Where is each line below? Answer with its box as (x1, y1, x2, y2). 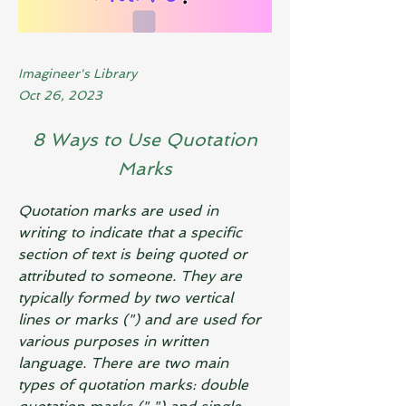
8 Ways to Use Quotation (33, 129, 257, 150)
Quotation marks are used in (18, 202, 223, 219)
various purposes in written (18, 333, 213, 350)
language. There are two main (18, 354, 233, 372)
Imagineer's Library (18, 66, 137, 81)
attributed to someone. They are (18, 267, 246, 285)
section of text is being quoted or (18, 246, 252, 263)
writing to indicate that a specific (18, 224, 246, 241)
